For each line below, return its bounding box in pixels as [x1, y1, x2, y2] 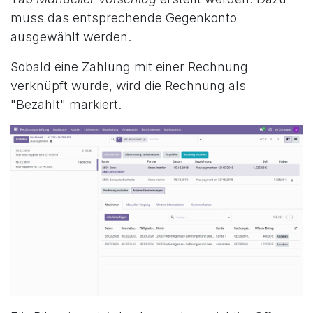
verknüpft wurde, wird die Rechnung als [10, 78, 246, 93]
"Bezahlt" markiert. [10, 96, 122, 112]
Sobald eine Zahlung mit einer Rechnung [10, 59, 248, 74]
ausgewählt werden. [10, 29, 131, 44]
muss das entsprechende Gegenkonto [10, 10, 237, 25]
